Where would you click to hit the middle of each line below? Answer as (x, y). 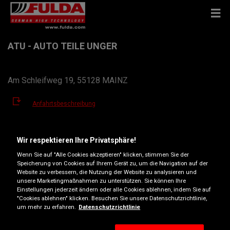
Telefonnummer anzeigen (69, 136)
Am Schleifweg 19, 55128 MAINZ (68, 80)
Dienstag (23, 210)
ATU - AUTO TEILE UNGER (62, 46)
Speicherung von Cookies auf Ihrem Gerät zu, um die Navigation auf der (113, 163)
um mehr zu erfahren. (47, 207)
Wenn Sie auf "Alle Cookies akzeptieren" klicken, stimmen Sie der (103, 154)
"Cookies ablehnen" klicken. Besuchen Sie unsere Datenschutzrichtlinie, (112, 198)
